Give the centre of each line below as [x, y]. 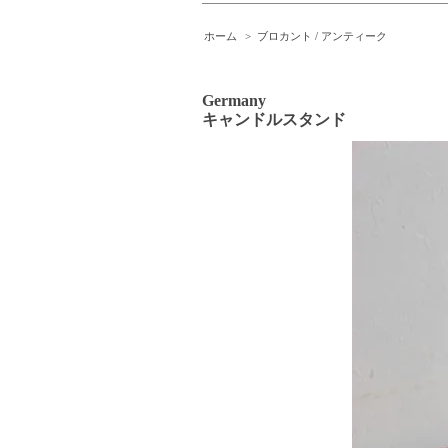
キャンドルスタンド [274, 120]
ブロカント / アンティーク [321, 35]
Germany [234, 101]
